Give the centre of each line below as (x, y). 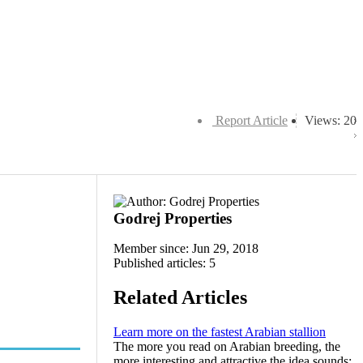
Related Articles (180, 297)
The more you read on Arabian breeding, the (227, 346)
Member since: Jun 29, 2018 (186, 248)
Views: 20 (331, 120)
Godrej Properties (173, 218)
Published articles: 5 (164, 263)
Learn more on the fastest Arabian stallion (220, 331)
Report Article (252, 120)
